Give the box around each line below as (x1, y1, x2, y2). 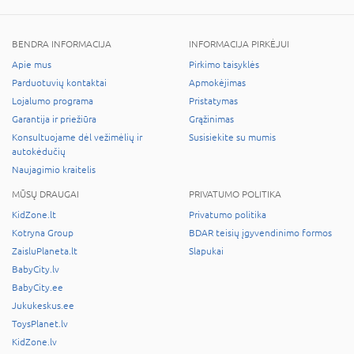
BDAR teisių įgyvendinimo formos (189, 228, 332, 239)
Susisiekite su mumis (189, 132, 276, 144)
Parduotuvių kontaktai (12, 77, 107, 89)
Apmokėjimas (189, 77, 246, 89)
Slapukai (189, 246, 224, 258)
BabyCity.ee (12, 282, 63, 294)
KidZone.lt (12, 209, 56, 221)
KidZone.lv (12, 337, 57, 348)
